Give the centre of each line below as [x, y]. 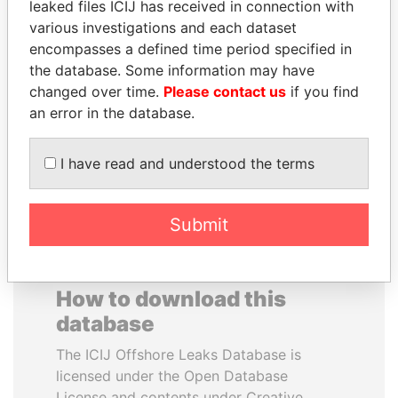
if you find [322, 92]
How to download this [171, 299]
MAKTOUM [291, 82]
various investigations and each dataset [163, 28]
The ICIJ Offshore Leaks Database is [179, 354]
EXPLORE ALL [199, 163]
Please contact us [225, 92]
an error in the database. [112, 113]
